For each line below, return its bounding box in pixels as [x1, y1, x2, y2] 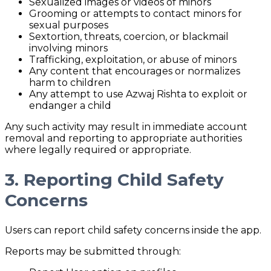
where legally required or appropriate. [5, 143, 191, 155]
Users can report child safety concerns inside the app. [5, 224, 261, 236]
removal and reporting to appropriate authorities [5, 132, 242, 144]
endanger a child [29, 99, 111, 111]
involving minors [29, 42, 108, 54]
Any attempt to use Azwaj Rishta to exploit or [29, 88, 247, 100]
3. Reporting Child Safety [5, 169, 224, 190]
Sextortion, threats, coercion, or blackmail [29, 30, 229, 42]
